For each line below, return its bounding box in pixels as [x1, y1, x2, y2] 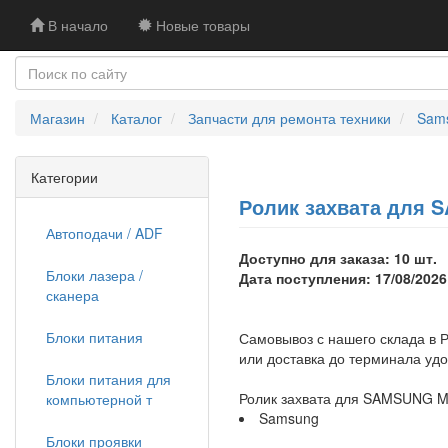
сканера [46, 285, 99, 305]
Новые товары [152, 15, 250, 35]
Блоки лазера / [46, 265, 143, 285]
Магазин [30, 108, 85, 128]
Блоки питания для [46, 369, 171, 389]
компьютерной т [46, 389, 152, 409]
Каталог [111, 108, 162, 128]
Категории [31, 167, 98, 187]
